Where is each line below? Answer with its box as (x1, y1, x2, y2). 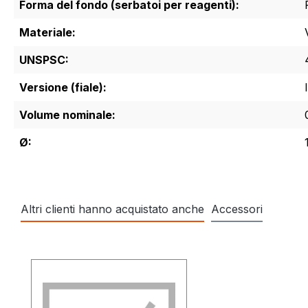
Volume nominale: (19, 107, 115, 122)
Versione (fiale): (19, 80, 107, 94)
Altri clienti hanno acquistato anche (21, 201, 204, 216)
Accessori (211, 201, 263, 216)
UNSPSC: (19, 52, 69, 67)
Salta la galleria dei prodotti (30, 243, 171, 257)
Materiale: (19, 25, 76, 39)
